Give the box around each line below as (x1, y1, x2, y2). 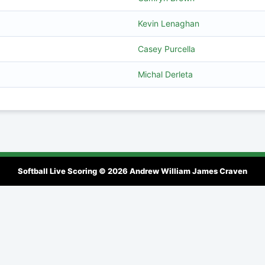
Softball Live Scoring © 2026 (18, 166, 130, 176)
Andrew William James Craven (130, 166, 247, 176)
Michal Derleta (137, 69, 193, 79)
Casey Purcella (137, 44, 195, 54)
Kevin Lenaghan (137, 18, 199, 28)
